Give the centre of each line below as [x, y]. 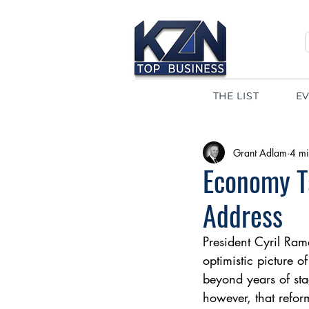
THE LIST [236, 96]
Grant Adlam [260, 152]
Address [243, 215]
